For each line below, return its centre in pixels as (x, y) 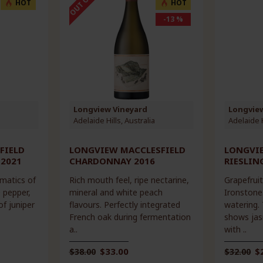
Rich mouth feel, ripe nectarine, (129, 180)
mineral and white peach (116, 192)
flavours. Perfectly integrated (124, 204)
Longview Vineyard (110, 109)
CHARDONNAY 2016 (112, 161)
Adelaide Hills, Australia (114, 120)
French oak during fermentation (130, 217)
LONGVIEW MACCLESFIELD (127, 149)
